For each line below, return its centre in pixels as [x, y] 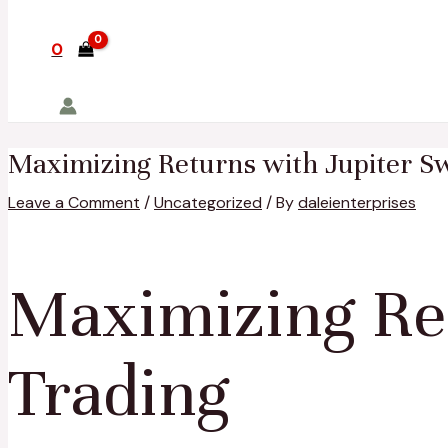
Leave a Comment [74, 202]
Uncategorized [208, 202]
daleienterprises [357, 202]
